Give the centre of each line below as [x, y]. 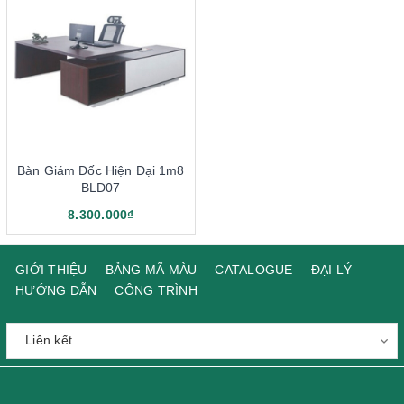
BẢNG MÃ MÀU [151, 269]
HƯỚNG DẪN [56, 290]
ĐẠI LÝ [331, 269]
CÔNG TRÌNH [156, 290]
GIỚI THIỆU [51, 269]
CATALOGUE [254, 269]
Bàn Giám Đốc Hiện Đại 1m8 [101, 170]
